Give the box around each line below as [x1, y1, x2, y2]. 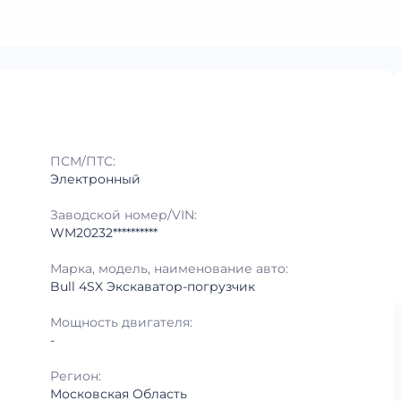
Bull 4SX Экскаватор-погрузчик [50, 278, 255, 294]
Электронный [50, 171, 141, 187]
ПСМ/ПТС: [50, 153, 115, 169]
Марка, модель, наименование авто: [50, 260, 288, 277]
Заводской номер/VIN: [50, 207, 197, 223]
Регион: [50, 368, 101, 384]
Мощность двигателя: [50, 314, 192, 330]
